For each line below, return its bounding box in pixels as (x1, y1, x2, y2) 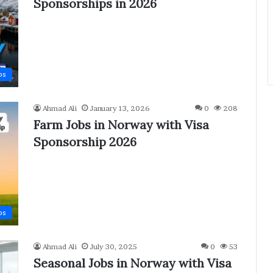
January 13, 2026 (90, 103, 150, 113)
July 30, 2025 (90, 241, 137, 251)
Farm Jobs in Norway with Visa (34, 116, 209, 132)
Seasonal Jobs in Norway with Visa (34, 255, 232, 271)
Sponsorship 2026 (34, 133, 136, 149)
